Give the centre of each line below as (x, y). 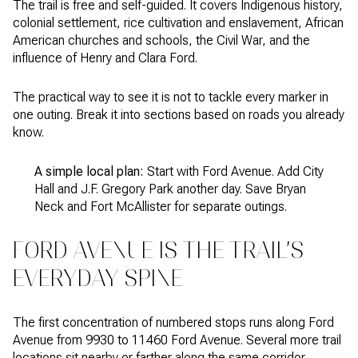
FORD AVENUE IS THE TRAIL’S (159, 251)
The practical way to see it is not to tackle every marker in (171, 97)
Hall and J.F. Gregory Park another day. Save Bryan (170, 189)
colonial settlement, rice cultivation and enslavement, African (178, 23)
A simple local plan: (89, 171)
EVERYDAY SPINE (98, 279)
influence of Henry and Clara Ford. (105, 58)
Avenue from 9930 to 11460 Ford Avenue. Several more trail (177, 340)
